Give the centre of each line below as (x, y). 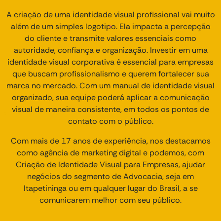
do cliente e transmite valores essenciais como (110, 38)
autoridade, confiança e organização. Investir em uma (110, 50)
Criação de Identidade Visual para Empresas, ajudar (110, 165)
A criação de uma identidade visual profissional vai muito (110, 15)
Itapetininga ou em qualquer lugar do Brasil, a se (110, 188)
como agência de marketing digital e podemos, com (110, 153)
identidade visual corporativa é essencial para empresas (110, 62)
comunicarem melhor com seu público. (110, 200)
